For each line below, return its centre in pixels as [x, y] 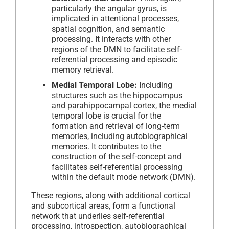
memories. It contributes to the [106, 146]
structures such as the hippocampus [117, 95]
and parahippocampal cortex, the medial [124, 105]
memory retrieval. [83, 70]
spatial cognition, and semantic [108, 29]
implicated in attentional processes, [115, 18]
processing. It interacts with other [111, 39]
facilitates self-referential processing [117, 167]
